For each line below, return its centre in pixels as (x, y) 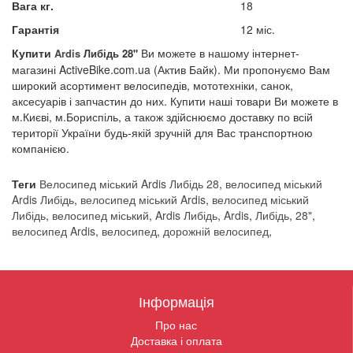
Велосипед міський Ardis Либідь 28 (129, 184)
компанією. (41, 149)
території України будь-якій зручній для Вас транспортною (162, 133)
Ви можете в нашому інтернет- (219, 53)
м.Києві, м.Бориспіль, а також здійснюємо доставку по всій (162, 117)
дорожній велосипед (216, 231)
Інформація (176, 301)
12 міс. (258, 30)
